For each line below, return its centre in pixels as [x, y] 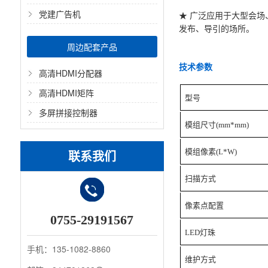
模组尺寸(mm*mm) [217, 125]
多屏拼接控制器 [68, 112]
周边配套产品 [92, 47]
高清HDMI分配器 [70, 73]
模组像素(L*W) [211, 152]
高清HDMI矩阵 [66, 93]
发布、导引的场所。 [217, 29]
